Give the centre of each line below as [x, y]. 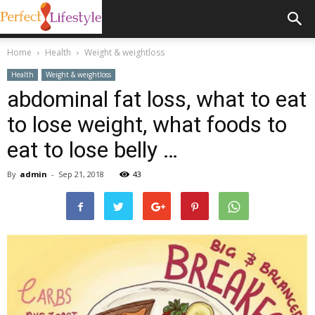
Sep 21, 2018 [81, 174]
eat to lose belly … [92, 150]
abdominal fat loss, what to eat [157, 99]
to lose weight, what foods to [147, 124]
